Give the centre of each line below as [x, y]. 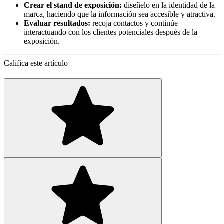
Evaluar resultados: [57, 23]
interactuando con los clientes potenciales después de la [111, 32]
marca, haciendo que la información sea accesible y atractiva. [120, 14]
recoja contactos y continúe [134, 23]
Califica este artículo [36, 63]
